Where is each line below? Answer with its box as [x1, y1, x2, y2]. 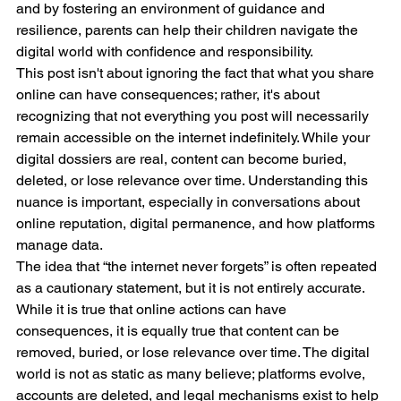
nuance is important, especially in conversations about [16, 192, 363, 210]
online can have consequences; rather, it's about [16, 85, 323, 103]
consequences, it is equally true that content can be [16, 321, 343, 339]
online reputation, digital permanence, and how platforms [16, 214, 379, 232]
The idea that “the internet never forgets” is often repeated [16, 257, 380, 275]
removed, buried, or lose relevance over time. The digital [16, 343, 373, 361]
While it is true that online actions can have [16, 300, 290, 318]
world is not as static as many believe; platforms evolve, [16, 364, 369, 382]
